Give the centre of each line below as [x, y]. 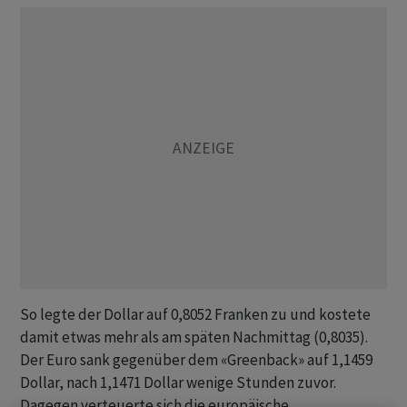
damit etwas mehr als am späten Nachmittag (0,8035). [194, 337]
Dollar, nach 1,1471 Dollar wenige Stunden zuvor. [178, 382]
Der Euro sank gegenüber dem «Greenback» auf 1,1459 [196, 360]
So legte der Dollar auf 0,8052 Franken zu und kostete [195, 314]
